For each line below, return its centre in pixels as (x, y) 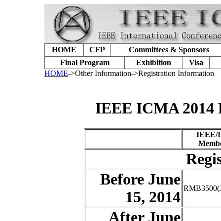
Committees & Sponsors (169, 50)
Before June (140, 179)
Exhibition (154, 62)
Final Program (85, 62)
